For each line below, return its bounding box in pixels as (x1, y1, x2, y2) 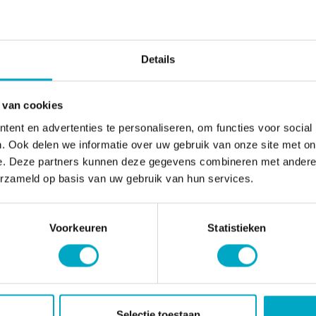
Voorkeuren (49, 221, 107, 234)
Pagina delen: (99, 59, 167, 72)
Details (140, 53, 176, 66)
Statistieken (207, 221, 267, 234)
